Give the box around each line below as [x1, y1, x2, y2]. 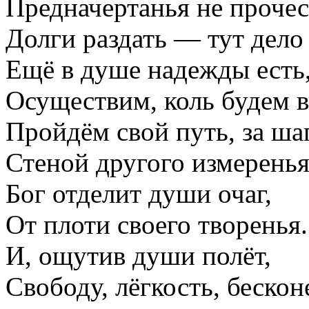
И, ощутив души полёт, [6, 241, 271, 271]
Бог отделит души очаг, [6, 179, 272, 209]
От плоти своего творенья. [6, 210, 308, 240]
